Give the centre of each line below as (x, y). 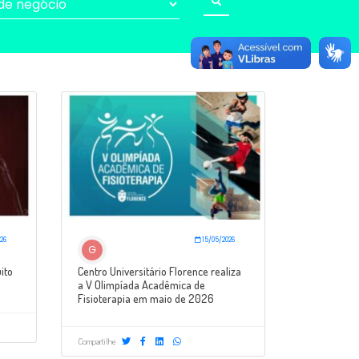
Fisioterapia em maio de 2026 (146, 298)
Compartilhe (98, 341)
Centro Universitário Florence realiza (159, 271)
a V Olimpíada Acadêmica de (141, 285)
